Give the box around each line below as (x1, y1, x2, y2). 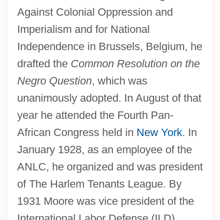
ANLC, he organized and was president (17, 160, 203, 173)
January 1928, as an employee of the (17, 143, 192, 156)
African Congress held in (17, 126, 137, 138)
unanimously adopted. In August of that (17, 91, 201, 104)
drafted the (17, 57, 71, 70)
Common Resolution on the (70, 57, 200, 70)
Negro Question (17, 74, 92, 87)
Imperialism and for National (17, 23, 150, 35)
